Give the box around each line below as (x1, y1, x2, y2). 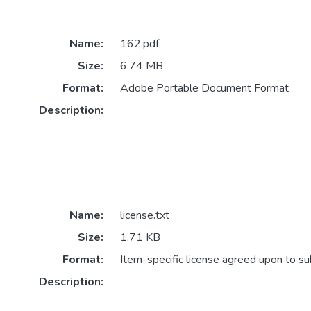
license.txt (119, 208, 169, 224)
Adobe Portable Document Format (119, 81, 289, 96)
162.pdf (119, 36, 159, 52)
